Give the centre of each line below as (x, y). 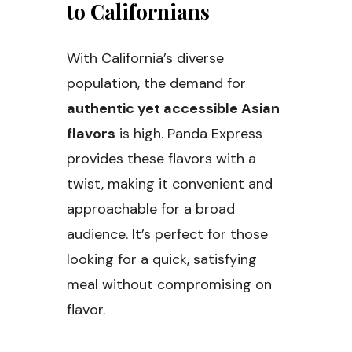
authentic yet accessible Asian (173, 109)
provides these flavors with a (161, 159)
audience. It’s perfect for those (167, 235)
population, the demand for (156, 84)
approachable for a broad (151, 209)
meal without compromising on (169, 285)
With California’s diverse (145, 59)
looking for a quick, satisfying (162, 260)
